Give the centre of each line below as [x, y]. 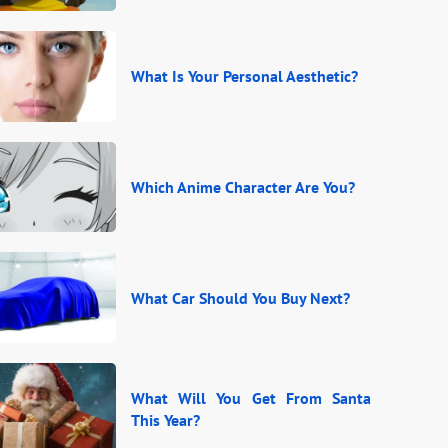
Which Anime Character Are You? [243, 186]
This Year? [165, 419]
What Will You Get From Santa [251, 397]
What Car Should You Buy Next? [240, 297]
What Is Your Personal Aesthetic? [244, 76]
